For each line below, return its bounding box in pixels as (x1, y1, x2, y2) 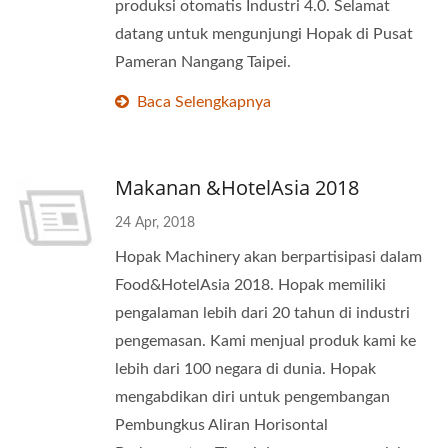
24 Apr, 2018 (115, 216, 195, 230)
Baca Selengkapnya (137, 94, 271, 110)
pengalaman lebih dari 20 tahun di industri (115, 305, 410, 321)
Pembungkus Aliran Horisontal (115, 417, 328, 433)
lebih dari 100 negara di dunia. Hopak (115, 361, 376, 377)
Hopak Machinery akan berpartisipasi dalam (115, 249, 422, 265)
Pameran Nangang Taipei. (115, 54, 291, 70)
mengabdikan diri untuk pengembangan (115, 389, 390, 405)
